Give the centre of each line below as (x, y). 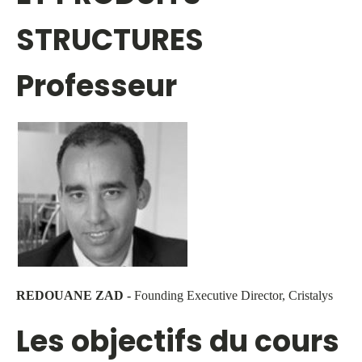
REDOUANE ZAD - (75, 296)
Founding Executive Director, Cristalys (234, 296)
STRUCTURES (110, 40)
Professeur (97, 86)
